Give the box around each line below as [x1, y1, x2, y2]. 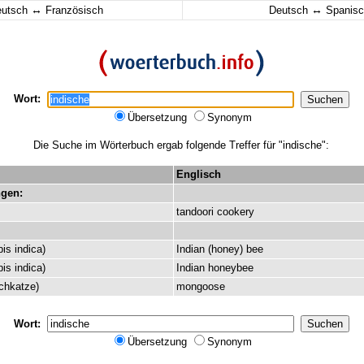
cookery [217, 206, 254, 218]
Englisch [176, 168, 221, 180]
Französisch [42, 4, 103, 16]
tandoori [176, 206, 214, 218]
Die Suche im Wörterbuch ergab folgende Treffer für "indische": [33, 139, 329, 151]
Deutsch [268, 4, 311, 16]
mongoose [176, 280, 225, 292]
